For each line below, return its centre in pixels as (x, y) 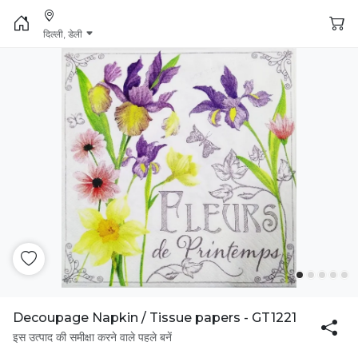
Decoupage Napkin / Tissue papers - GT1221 (155, 318)
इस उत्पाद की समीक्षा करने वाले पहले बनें (92, 337)
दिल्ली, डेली (63, 34)
